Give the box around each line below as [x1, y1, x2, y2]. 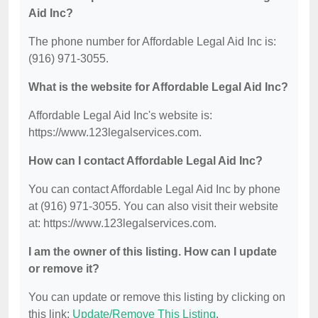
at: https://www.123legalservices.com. [28, 217, 216, 230]
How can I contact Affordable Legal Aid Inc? [28, 155, 263, 168]
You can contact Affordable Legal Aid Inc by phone [28, 183, 280, 196]
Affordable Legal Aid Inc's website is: [28, 109, 212, 122]
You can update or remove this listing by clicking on [28, 291, 285, 304]
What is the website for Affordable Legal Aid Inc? [28, 81, 288, 94]
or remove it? [28, 263, 99, 275]
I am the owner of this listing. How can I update [28, 246, 277, 258]
